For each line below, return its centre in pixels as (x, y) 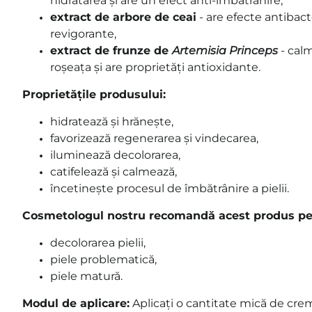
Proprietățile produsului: (94, 94)
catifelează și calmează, (114, 171)
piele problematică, (103, 259)
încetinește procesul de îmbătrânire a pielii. (170, 188)
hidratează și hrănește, (112, 121)
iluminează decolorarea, (115, 155)
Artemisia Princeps (225, 50)
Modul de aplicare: (76, 303)
